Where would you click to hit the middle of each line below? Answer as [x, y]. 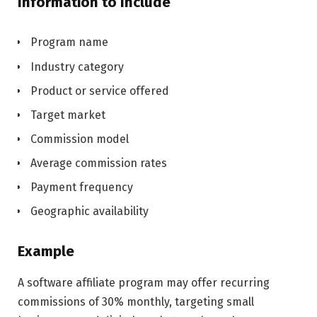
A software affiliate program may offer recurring [144, 282]
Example [46, 252]
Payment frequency [82, 187]
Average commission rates [99, 163]
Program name [69, 42]
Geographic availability [90, 211]
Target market [68, 115]
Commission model [80, 139]
